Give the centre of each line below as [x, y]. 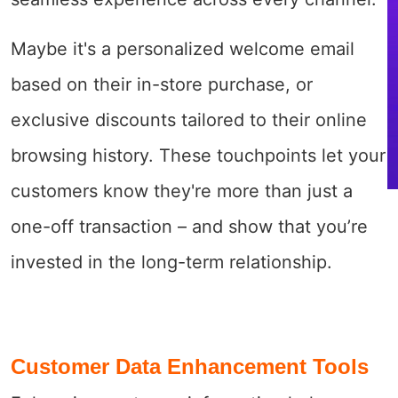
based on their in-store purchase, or [162, 84]
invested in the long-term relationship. [171, 262]
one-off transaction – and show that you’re [189, 226]
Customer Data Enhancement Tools [190, 366]
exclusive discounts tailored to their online [189, 119]
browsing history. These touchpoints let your [198, 155]
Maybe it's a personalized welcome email [183, 48]
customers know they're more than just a [182, 191]
